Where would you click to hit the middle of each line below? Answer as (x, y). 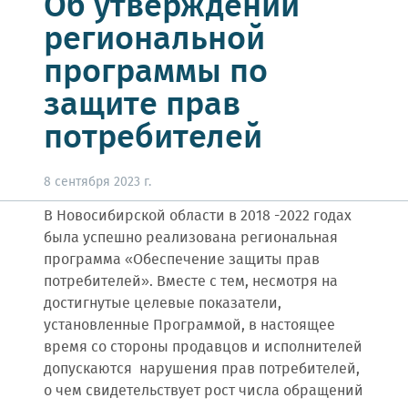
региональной (154, 40)
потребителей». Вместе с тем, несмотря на (191, 282)
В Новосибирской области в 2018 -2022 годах (198, 216)
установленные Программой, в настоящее (189, 326)
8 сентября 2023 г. (97, 182)
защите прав (142, 106)
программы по (156, 73)
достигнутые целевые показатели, (163, 304)
